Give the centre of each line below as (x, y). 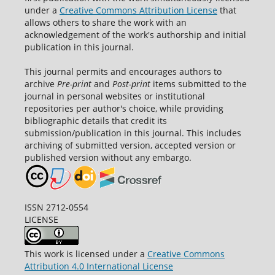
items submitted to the (198, 84)
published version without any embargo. (108, 158)
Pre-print (74, 84)
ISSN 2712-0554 (56, 207)
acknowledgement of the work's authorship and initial (135, 35)
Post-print (131, 84)
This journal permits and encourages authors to (123, 72)
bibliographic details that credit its (95, 121)
